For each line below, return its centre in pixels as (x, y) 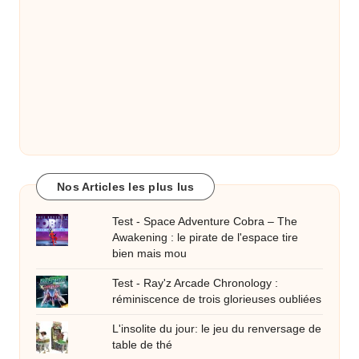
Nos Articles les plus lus (126, 187)
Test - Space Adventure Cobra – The (205, 221)
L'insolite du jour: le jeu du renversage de (217, 329)
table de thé (143, 345)
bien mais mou (150, 253)
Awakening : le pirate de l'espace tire (206, 237)
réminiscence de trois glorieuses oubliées (217, 299)
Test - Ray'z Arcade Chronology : (196, 283)
